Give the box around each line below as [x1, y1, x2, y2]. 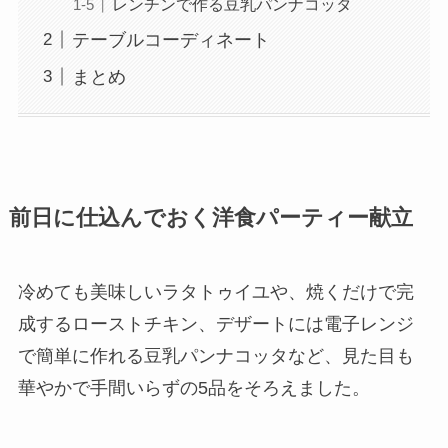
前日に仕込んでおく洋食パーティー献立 [8, 206, 413, 230]
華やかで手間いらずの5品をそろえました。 [17, 378, 370, 398]
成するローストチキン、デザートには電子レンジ [17, 314, 414, 334]
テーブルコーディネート [71, 29, 270, 50]
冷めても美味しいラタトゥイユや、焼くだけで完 [17, 282, 414, 302]
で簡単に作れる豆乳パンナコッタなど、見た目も [17, 346, 414, 366]
